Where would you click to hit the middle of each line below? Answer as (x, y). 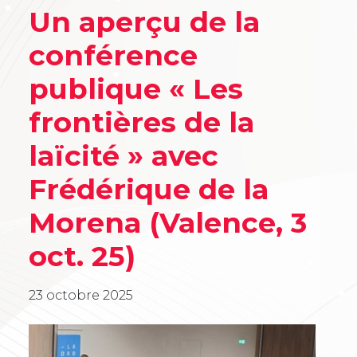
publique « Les (136, 88)
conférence (113, 55)
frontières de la (141, 122)
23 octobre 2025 (81, 295)
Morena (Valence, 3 (168, 222)
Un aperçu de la (144, 22)
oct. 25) (82, 256)
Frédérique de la (149, 189)
